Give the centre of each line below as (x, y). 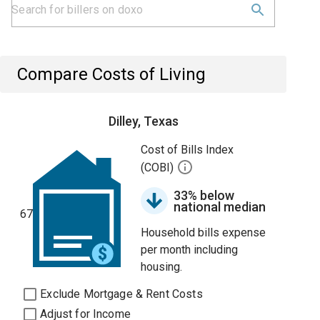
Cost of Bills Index (187, 150)
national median (220, 207)
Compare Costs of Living (112, 74)
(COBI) (159, 168)
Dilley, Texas (143, 121)
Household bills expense (204, 232)
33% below (204, 195)
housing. (162, 267)
